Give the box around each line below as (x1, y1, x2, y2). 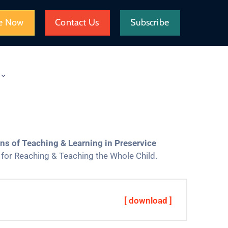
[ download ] (124, 195, 172, 206)
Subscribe (130, 17, 169, 28)
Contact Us (55, 17, 99, 28)
